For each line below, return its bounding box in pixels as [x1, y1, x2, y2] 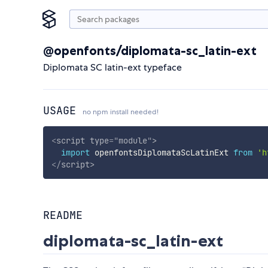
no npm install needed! [83, 107, 159, 117]
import [60, 147, 90, 158]
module [118, 135, 147, 146]
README [43, 208, 83, 223]
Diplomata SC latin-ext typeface [43, 61, 182, 74]
